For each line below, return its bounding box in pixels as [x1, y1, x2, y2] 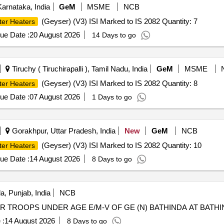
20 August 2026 [29, 30, 80, 39]
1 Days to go [91, 93, 132, 101]
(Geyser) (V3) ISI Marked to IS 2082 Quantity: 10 [39, 141, 201, 149]
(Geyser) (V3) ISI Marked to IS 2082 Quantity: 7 [39, 17, 197, 25]
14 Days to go [91, 31, 136, 39]
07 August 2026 [29, 92, 80, 101]
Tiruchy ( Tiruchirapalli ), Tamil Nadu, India [9, 64, 147, 73]
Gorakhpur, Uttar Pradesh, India [9, 126, 115, 135]
